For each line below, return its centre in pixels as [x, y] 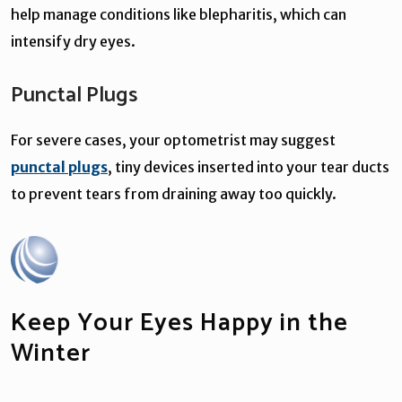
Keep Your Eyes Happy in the [179, 323]
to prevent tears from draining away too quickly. [174, 193]
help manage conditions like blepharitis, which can [179, 14]
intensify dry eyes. [73, 41]
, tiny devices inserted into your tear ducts [249, 166]
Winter [54, 353]
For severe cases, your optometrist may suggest [173, 140]
